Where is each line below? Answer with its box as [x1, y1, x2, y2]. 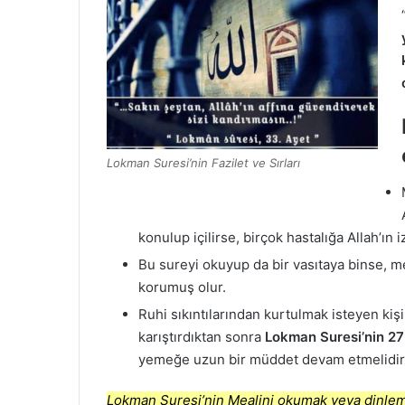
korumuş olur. [138, 278, 226, 296]
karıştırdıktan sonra [138, 327, 265, 345]
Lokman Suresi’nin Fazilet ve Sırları [107, 155, 300, 171]
